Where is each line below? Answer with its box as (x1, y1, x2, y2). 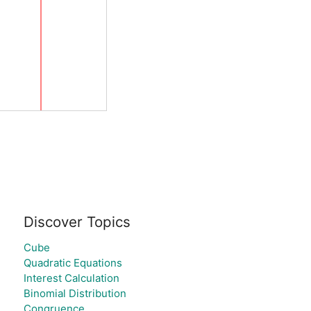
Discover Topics (23, 213, 131, 230)
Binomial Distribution (23, 287, 126, 300)
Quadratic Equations (23, 256, 122, 269)
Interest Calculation (23, 271, 119, 285)
